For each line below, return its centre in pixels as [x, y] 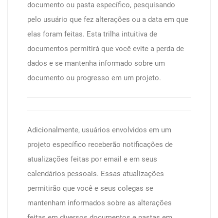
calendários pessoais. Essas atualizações [96, 174]
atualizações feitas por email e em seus [92, 159]
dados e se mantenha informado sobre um [96, 63]
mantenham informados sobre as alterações [100, 203]
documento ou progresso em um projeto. [94, 78]
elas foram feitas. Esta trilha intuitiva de [92, 34]
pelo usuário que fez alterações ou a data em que [108, 19]
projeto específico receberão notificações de [100, 145]
